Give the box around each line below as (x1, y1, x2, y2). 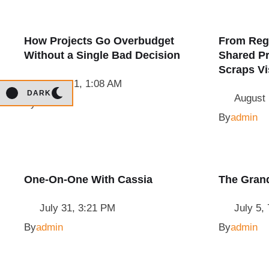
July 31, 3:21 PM (40, 202, 115, 214)
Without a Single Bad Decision (24, 49, 180, 61)
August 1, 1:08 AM (40, 78, 122, 89)
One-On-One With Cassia (24, 174, 153, 186)
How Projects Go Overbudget (24, 35, 174, 47)
